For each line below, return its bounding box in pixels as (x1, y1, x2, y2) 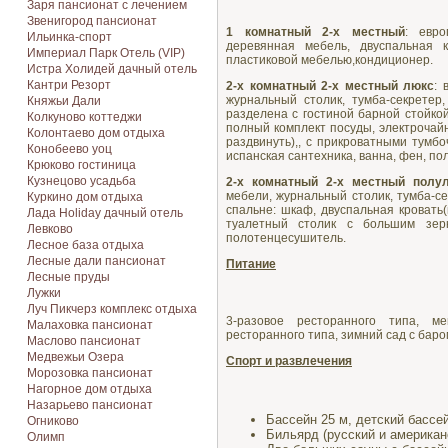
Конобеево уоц (27, 142, 112, 156)
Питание (226, 256, 276, 271)
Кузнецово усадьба (27, 174, 136, 188)
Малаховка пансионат (27, 318, 153, 332)
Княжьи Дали (27, 94, 101, 108)
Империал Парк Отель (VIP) (27, 46, 185, 60)
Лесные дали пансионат (27, 254, 166, 268)
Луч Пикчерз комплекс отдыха (27, 302, 197, 316)
